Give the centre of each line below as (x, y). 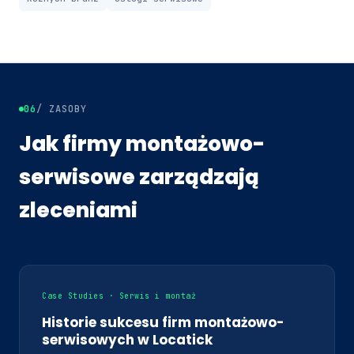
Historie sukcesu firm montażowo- (163, 322)
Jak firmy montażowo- (142, 143)
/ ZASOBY (62, 109)
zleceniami (78, 210)
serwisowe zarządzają (139, 177)
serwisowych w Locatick (127, 339)
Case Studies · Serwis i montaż (119, 296)
